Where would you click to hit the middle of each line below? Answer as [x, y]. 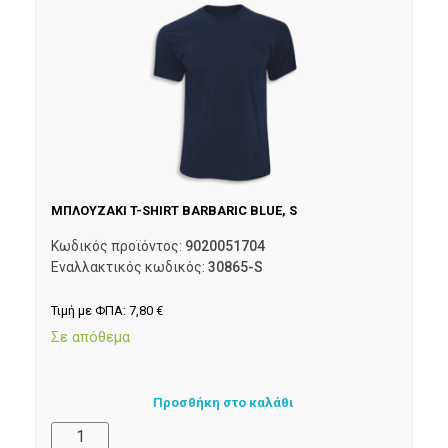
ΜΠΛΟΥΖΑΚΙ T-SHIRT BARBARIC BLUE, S [174, 210]
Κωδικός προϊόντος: [118, 246]
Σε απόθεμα [90, 337]
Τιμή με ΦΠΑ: [90, 311]
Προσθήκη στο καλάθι [224, 403]
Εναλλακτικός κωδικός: [129, 267]
